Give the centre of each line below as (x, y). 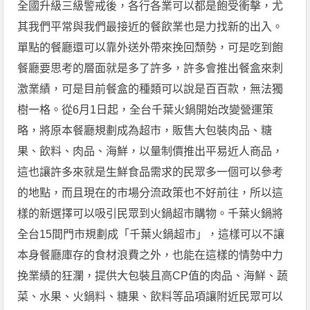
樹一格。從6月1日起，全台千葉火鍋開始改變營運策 (146, 109)
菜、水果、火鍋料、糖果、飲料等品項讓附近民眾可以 (151, 296)
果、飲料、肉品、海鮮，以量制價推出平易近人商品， (151, 151)
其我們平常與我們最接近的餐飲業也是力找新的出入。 (151, 26)
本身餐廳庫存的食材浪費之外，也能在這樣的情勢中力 (151, 255)
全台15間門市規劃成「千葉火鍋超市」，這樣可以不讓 (151, 234)
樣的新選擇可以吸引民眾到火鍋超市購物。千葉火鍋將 (151, 213)
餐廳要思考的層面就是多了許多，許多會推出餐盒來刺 (151, 68)
